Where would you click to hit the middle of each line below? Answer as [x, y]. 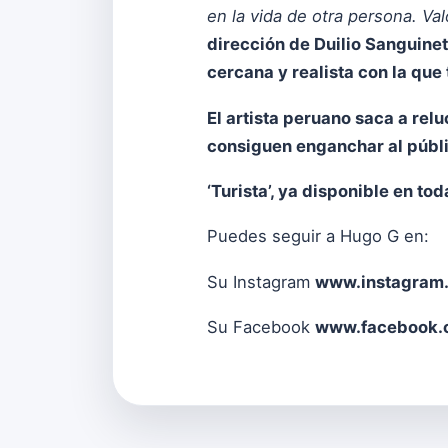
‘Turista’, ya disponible [300, 191]
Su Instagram [261, 281]
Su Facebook [261, 327]
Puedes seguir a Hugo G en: [318, 236]
